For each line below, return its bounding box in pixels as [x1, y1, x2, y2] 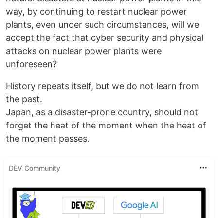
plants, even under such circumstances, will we [6, 19, 199, 30]
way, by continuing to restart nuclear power [6, 6, 187, 17]
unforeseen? [6, 59, 57, 69]
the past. [6, 94, 42, 104]
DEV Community [9, 163, 60, 172]
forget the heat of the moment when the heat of [6, 120, 206, 130]
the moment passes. [6, 133, 90, 144]
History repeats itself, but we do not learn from [6, 81, 199, 91]
